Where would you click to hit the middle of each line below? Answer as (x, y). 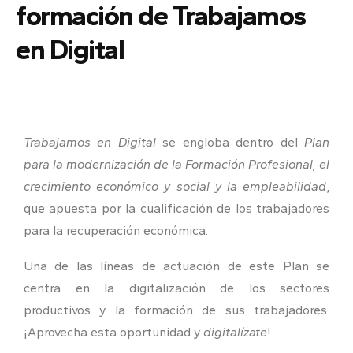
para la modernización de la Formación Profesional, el (176, 164)
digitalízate (235, 332)
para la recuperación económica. (116, 230)
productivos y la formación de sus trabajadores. (176, 310)
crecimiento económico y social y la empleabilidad (175, 186)
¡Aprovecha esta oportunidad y (113, 332)
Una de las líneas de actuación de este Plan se (176, 266)
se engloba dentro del (230, 142)
